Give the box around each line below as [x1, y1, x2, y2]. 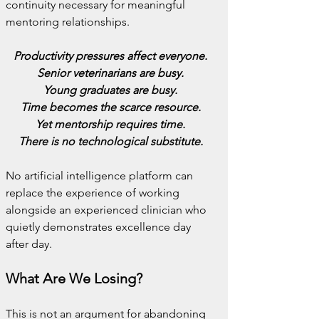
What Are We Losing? [6, 270, 142, 287]
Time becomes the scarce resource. [20, 100, 201, 114]
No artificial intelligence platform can [6, 169, 196, 182]
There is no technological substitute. [18, 135, 203, 148]
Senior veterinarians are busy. [37, 66, 184, 80]
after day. [6, 237, 52, 251]
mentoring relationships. [6, 15, 130, 28]
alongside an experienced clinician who [6, 203, 209, 216]
